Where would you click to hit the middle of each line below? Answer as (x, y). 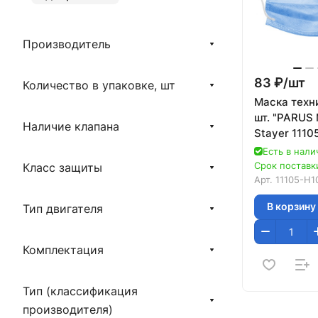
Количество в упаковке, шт (99, 85)
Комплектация (63, 250)
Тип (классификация (80, 291)
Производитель (67, 44)
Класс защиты (62, 168)
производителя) (68, 309)
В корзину (291, 207)
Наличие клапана (71, 126)
